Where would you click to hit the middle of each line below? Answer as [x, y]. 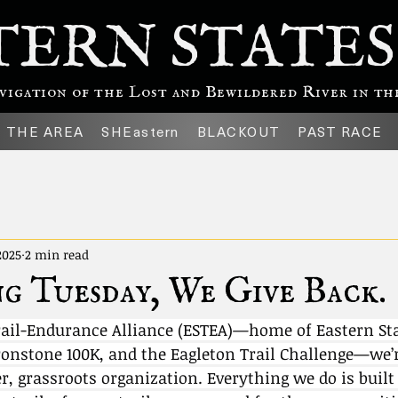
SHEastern [140, 131]
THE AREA [45, 131]
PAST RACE [340, 131]
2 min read [57, 254]
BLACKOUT [239, 131]
